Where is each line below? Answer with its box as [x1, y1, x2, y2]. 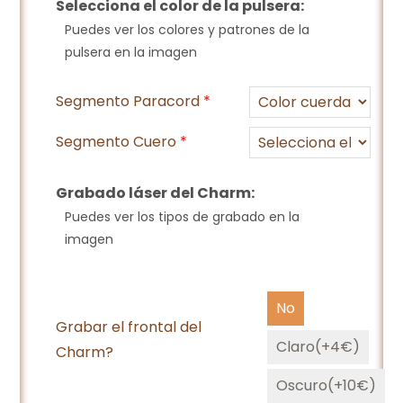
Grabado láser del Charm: [56, 183, 255, 204]
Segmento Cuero [56, 131, 181, 153]
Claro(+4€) [276, 336, 361, 358]
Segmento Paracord [56, 91, 204, 112]
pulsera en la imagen [65, 43, 198, 62]
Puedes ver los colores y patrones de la [65, 21, 310, 40]
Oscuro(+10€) [276, 375, 377, 397]
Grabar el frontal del [56, 317, 202, 338]
